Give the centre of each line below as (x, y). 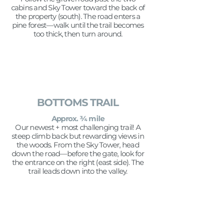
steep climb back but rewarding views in (78, 136)
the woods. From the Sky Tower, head (78, 145)
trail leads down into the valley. (78, 171)
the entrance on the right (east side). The (78, 162)
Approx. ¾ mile (78, 118)
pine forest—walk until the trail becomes (78, 25)
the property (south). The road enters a (78, 16)
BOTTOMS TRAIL (78, 102)
